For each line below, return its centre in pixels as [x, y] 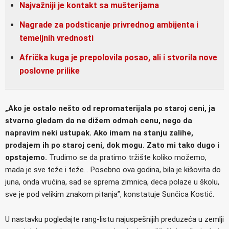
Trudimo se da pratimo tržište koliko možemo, [128, 157]
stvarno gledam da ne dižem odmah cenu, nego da [99, 120]
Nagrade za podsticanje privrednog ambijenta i [109, 25]
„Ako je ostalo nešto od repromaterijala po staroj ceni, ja [110, 108]
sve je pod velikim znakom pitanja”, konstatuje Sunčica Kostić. [110, 194]
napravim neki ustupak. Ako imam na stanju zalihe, [99, 133]
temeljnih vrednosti [56, 38]
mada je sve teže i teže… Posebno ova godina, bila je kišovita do [113, 169]
